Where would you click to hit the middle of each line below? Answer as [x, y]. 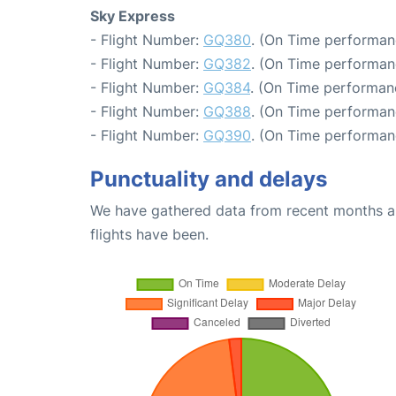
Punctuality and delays [209, 179]
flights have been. [149, 234]
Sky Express [133, 15]
